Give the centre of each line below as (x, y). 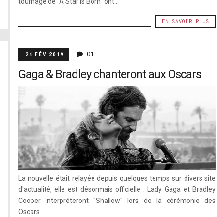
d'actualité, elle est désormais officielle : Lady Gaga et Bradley (117, 190)
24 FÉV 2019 (45, 54)
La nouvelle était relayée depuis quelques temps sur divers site (117, 178)
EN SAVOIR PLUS (186, 21)
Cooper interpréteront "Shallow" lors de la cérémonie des (117, 201)
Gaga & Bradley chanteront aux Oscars (109, 74)
